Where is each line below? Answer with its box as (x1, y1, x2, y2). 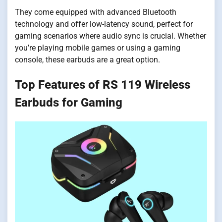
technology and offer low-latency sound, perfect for (15, 19, 193, 29)
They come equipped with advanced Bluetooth (15, 7, 176, 17)
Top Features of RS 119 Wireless (15, 78, 190, 92)
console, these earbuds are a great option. (15, 55, 160, 65)
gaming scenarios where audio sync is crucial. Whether (15, 31, 206, 41)
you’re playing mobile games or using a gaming (15, 43, 180, 53)
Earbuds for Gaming (15, 96, 122, 110)
